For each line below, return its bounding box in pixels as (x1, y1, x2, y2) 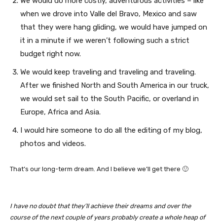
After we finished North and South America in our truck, (20, 81, 209, 90)
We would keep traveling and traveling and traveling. (20, 68, 196, 76)
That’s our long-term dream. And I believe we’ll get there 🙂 (10, 165, 188, 173)
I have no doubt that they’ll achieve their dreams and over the (10, 202, 191, 210)
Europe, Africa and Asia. (20, 108, 101, 116)
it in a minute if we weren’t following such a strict (20, 36, 189, 45)
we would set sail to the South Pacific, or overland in (20, 94, 199, 103)
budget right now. (20, 49, 81, 58)
